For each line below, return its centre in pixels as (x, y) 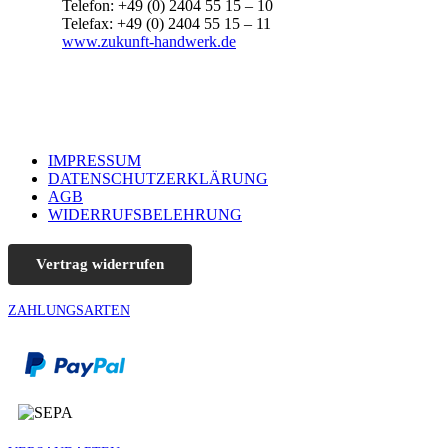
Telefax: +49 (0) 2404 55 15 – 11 (166, 23)
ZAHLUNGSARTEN (69, 310)
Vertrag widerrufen (100, 263)
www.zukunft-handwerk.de (149, 41)
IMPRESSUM (94, 160)
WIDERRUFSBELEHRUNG (145, 214)
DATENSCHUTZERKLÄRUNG (158, 178)
